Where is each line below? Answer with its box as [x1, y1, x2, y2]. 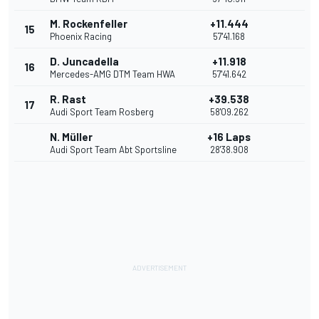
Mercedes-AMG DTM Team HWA [50, 68, 175, 80]
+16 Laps [207, 130, 251, 144]
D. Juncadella [50, 55, 119, 68]
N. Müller [50, 130, 93, 144]
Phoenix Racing [50, 31, 112, 43]
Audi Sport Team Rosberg [50, 106, 154, 118]
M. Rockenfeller [50, 17, 127, 31]
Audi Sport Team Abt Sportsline [50, 144, 177, 156]
